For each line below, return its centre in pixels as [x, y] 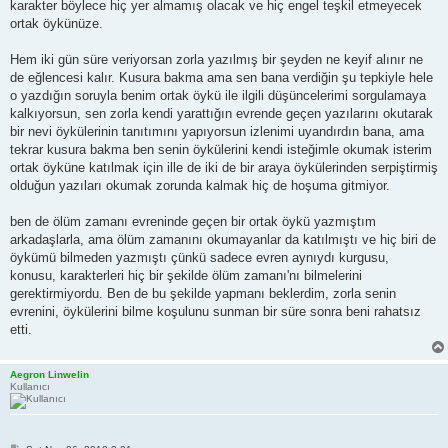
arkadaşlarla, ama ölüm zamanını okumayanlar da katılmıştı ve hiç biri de [223, 239]
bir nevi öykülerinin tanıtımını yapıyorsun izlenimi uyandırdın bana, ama [217, 131]
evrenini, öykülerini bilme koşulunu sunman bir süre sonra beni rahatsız [215, 311]
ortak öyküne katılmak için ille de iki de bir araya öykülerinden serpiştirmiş [224, 167]
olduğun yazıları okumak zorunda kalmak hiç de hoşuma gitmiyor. [200, 185]
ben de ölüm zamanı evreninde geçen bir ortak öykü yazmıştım [193, 221]
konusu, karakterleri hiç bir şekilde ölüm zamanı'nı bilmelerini [186, 275]
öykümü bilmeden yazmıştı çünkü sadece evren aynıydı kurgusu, [199, 257]
